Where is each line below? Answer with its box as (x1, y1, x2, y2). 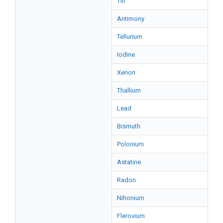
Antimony (117, 14, 144, 22)
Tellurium (117, 32, 142, 40)
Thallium (117, 86, 141, 94)
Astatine (117, 158, 141, 166)
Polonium (117, 140, 144, 148)
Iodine (117, 50, 135, 58)
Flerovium (117, 212, 145, 220)
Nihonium (117, 194, 144, 202)
